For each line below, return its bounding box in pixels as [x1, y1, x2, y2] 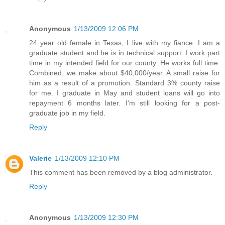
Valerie [29, 154, 52, 162]
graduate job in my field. [29, 108, 105, 117]
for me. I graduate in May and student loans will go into [29, 88, 220, 97]
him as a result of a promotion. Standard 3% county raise [29, 78, 220, 87]
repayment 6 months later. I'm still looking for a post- [29, 98, 220, 107]
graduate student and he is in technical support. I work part [29, 48, 220, 57]
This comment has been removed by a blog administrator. [29, 168, 212, 176]
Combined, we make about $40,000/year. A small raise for [29, 68, 220, 77]
